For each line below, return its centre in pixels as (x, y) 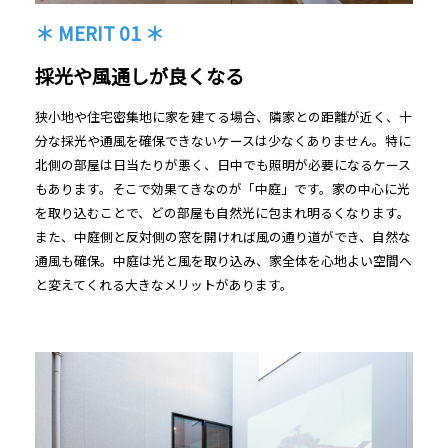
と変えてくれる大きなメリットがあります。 (164, 285)
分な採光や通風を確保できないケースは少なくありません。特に (223, 141)
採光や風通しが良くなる (139, 76)
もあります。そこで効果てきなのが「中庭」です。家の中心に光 (222, 189)
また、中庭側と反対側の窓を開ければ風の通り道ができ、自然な (223, 237)
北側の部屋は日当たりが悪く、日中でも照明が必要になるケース (223, 165)
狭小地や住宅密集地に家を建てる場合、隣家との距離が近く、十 (223, 117)
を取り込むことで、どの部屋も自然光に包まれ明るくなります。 (222, 213)
